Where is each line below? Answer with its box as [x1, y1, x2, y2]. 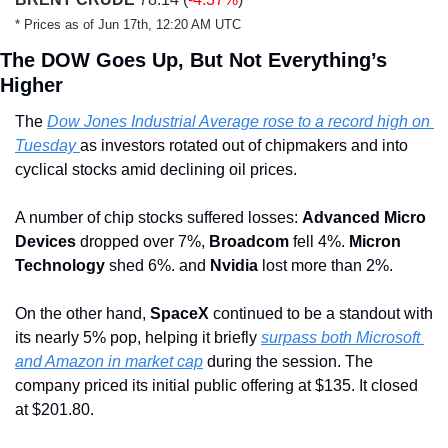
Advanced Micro [302, 209, 426, 227]
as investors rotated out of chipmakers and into [80, 137, 408, 155]
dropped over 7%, [76, 233, 209, 251]
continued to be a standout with [209, 305, 433, 323]
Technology [15, 257, 105, 275]
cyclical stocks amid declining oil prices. [15, 161, 297, 179]
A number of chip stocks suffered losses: [15, 209, 302, 227]
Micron [349, 233, 401, 251]
